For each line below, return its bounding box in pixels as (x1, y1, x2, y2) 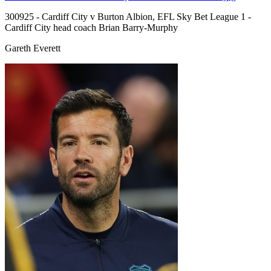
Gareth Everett (5, 42, 60, 53)
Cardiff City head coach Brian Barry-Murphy (5, 22, 178, 33)
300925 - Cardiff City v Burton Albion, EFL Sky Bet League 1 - (5, 11, 251, 22)
